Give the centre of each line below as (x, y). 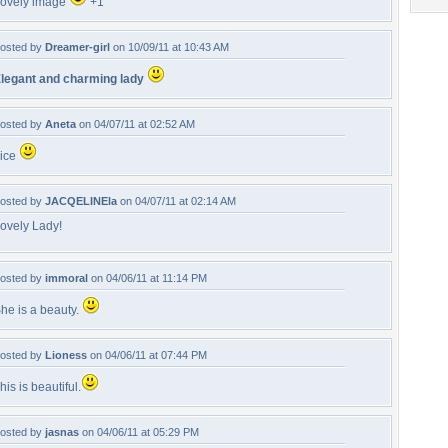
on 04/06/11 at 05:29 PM (139, 432)
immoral (66, 278)
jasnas (62, 432)
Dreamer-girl (77, 47)
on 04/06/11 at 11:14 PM (147, 278)
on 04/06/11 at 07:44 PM (147, 355)
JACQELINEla (81, 201)
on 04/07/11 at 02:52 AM (135, 124)
